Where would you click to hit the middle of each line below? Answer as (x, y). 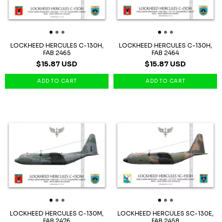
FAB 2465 (57, 53)
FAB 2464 (165, 53)
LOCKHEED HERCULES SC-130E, (165, 213)
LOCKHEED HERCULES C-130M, (57, 213)
